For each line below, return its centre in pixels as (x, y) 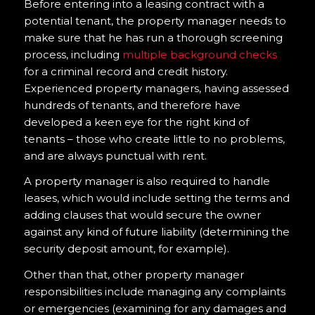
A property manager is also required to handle (147, 181)
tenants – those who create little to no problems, (154, 139)
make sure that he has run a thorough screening (153, 37)
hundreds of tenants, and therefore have (132, 105)
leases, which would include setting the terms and (156, 198)
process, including (73, 54)
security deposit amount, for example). (126, 249)
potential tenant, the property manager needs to (155, 20)
